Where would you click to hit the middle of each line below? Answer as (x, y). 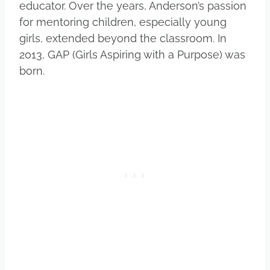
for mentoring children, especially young (123, 22)
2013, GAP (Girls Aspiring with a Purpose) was (132, 54)
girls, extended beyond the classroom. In (123, 38)
